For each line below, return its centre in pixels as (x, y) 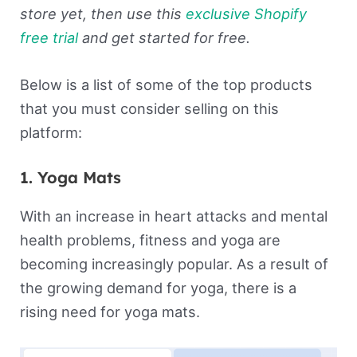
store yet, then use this (102, 14)
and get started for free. (164, 38)
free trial (49, 38)
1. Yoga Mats (70, 178)
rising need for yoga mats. (110, 312)
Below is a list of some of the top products (166, 85)
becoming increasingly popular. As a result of (174, 264)
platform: (51, 133)
